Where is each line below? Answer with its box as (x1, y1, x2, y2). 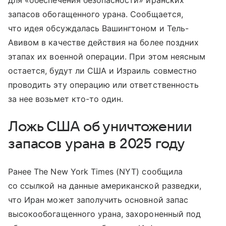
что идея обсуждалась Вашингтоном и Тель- (8, 23, 189, 33)
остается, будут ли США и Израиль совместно (8, 66, 197, 76)
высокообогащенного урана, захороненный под (8, 209, 201, 219)
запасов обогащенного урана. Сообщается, (8, 9, 183, 19)
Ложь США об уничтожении (8, 119, 192, 134)
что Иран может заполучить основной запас (8, 195, 188, 205)
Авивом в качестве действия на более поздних (8, 37, 199, 47)
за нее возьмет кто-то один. (8, 94, 124, 104)
